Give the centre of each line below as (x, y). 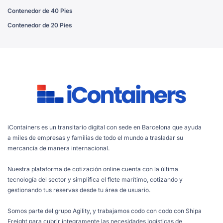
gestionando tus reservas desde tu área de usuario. (79, 190)
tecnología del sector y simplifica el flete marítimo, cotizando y (95, 179)
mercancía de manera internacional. (58, 148)
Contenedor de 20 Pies (40, 25)
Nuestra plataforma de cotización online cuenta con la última (93, 169)
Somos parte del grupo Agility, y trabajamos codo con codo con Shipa (105, 211)
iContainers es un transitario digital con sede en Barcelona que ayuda (105, 127)
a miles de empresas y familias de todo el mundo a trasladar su (95, 137)
